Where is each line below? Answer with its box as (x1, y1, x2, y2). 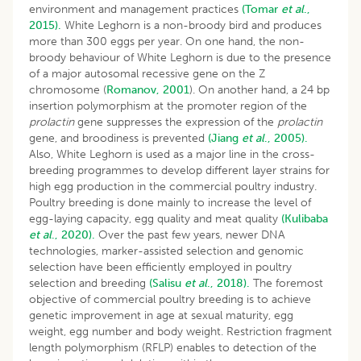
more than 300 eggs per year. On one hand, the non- (29, 34, 305, 48)
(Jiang (208, 131, 242, 145)
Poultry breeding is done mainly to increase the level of (29, 195, 311, 210)
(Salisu (149, 276, 185, 290)
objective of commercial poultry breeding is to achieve (29, 292, 311, 306)
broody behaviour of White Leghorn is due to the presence (29, 50, 331, 64)
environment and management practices (29, 2, 242, 16)
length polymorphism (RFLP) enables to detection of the (29, 340, 317, 355)
